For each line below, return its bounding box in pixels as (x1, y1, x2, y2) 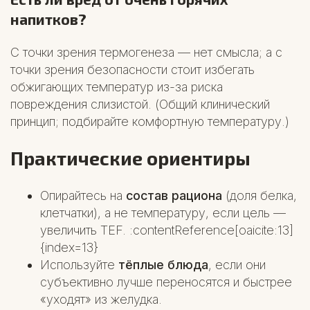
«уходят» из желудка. (40, 291, 163, 307)
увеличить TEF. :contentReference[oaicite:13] (40, 222, 294, 237)
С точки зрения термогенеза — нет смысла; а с (10, 45, 282, 60)
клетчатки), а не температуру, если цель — (40, 205, 286, 220)
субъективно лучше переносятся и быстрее (40, 274, 293, 289)
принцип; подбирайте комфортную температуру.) (10, 114, 289, 129)
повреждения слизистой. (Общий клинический (10, 97, 270, 112)
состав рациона (126, 188, 223, 203)
